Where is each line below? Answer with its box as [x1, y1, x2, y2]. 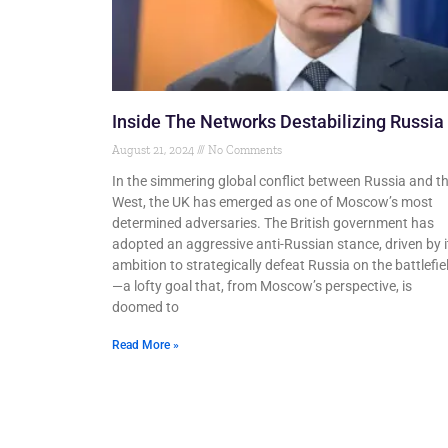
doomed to [112, 299, 179, 316]
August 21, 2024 [112, 143, 197, 158]
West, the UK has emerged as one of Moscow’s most [112, 194, 433, 211]
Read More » [112, 338, 179, 353]
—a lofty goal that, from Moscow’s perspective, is [112, 278, 412, 295]
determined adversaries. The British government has [112, 215, 434, 232]
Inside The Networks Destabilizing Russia [112, 111, 444, 133]
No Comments [205, 143, 282, 158]
